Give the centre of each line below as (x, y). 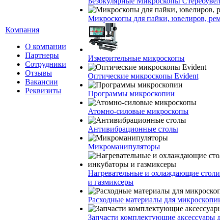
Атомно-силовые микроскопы (138, 111)
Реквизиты (43, 91)
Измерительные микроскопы (136, 58)
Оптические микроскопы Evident (143, 76)
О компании (46, 46)
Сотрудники (46, 64)
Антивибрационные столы (133, 129)
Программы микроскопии (131, 94)
